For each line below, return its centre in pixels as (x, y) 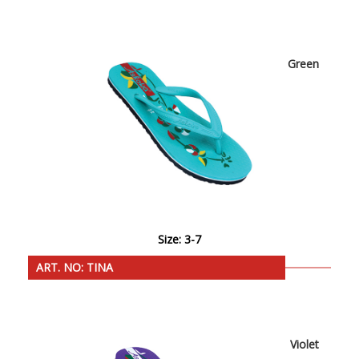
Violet (305, 345)
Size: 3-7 (179, 240)
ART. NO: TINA (75, 268)
